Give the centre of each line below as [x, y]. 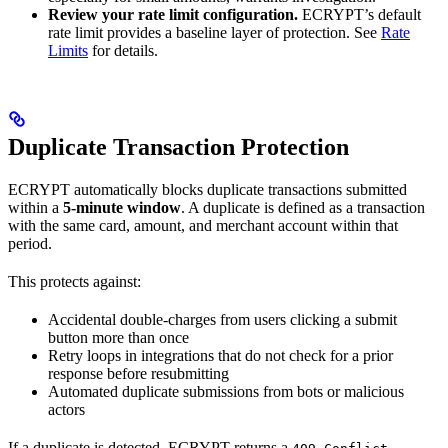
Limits [68, 50]
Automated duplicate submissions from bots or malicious [226, 391]
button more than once [118, 337]
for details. [123, 50]
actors [66, 409]
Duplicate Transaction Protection [178, 146]
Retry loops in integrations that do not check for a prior [220, 355]
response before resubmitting [138, 373]
